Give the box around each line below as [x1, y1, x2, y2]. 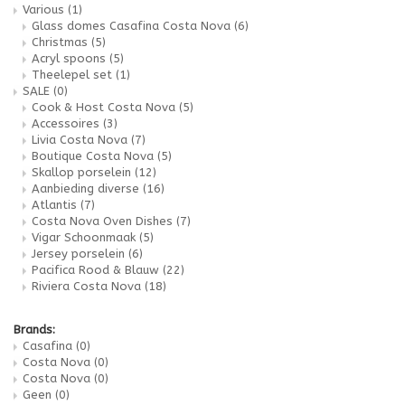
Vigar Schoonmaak [32, 230, 139, 244]
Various [23, 2, 68, 16]
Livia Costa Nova [32, 132, 131, 146]
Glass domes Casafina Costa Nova [32, 18, 234, 33]
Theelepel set [32, 67, 116, 81]
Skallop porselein [32, 165, 135, 179]
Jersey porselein [32, 246, 128, 260]
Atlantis [32, 197, 80, 212]
